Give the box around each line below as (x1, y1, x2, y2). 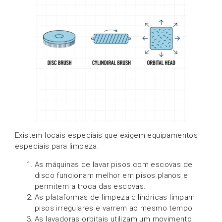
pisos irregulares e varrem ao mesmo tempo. (35, 203, 194, 213)
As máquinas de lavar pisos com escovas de (35, 160, 193, 169)
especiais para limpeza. (15, 142, 99, 151)
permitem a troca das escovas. (35, 181, 146, 191)
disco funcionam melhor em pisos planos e (35, 170, 188, 180)
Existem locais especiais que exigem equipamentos (15, 131, 198, 140)
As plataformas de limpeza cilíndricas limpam (35, 192, 195, 202)
